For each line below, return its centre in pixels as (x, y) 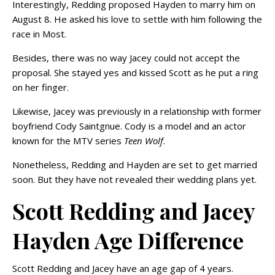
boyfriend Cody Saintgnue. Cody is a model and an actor (129, 126)
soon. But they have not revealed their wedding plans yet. (134, 179)
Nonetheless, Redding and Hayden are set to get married (135, 164)
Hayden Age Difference (128, 240)
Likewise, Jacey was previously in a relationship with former (137, 111)
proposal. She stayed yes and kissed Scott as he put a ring (135, 72)
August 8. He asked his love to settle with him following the (137, 19)
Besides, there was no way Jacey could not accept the (126, 57)
